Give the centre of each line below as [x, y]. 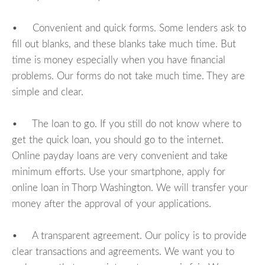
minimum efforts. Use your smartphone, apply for [119, 172]
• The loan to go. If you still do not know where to [127, 124]
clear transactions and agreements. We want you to [123, 251]
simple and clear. [48, 92]
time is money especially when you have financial [119, 60]
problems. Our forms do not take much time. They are [128, 76]
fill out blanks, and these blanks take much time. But [124, 44]
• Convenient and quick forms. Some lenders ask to [129, 28]
